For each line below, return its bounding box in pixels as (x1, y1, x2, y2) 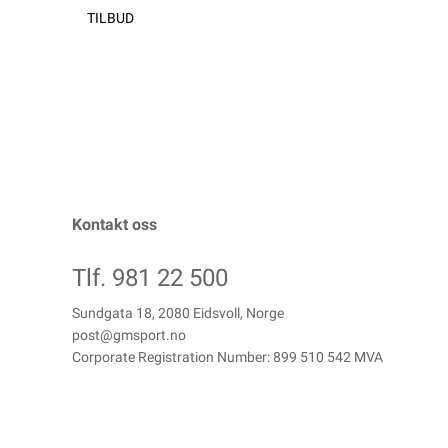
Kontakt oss (72, 214, 157, 234)
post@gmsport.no (72, 326, 186, 343)
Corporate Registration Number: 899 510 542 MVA (72, 348, 383, 365)
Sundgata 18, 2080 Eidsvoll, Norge (72, 304, 284, 321)
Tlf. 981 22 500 (72, 263, 228, 292)
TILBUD (87, 9, 134, 26)
